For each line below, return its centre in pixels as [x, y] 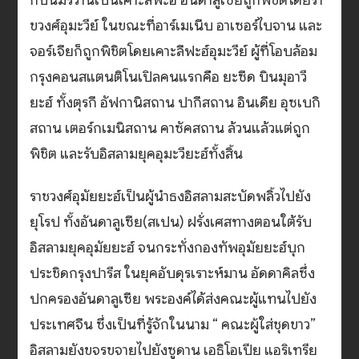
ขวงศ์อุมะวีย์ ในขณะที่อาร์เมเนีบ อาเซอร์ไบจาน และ [176, 26]
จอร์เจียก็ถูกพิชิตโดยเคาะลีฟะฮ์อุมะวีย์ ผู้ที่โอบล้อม [174, 52]
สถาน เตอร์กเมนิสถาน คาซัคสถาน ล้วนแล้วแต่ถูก [170, 129]
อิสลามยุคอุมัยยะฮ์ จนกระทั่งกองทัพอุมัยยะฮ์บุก [168, 248]
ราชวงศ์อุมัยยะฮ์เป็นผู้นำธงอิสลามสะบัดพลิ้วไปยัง [171, 197]
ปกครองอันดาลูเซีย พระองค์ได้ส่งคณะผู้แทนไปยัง [173, 299]
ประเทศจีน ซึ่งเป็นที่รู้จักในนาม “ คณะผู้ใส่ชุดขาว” [173, 325]
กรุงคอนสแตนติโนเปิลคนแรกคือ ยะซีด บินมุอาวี [169, 77]
